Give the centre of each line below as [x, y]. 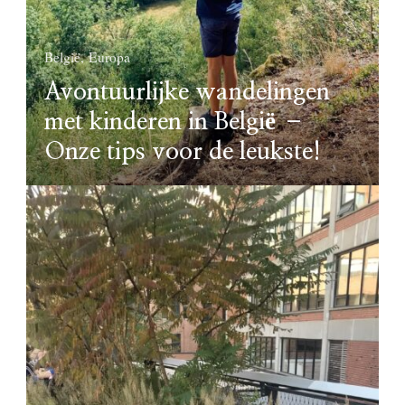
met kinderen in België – [175, 122]
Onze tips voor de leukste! [183, 152]
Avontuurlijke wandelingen [187, 93]
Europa [109, 57]
